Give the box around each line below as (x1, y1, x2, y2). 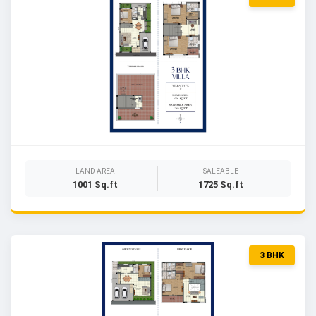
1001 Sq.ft (73, 179, 118, 190)
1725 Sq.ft (197, 179, 243, 190)
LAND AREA (75, 167, 115, 175)
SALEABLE (202, 167, 238, 175)
